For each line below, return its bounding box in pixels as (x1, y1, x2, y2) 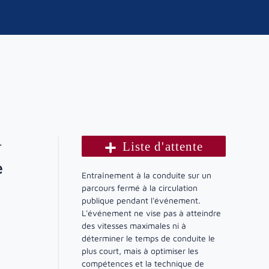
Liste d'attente (122, 139, 203, 153)
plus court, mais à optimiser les (82, 246, 198, 256)
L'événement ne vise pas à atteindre (82, 208, 221, 218)
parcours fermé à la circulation (82, 183, 198, 193)
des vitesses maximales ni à (82, 220, 186, 231)
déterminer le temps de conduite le (82, 233, 215, 243)
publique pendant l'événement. (82, 195, 201, 205)
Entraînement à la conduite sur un (82, 170, 211, 180)
